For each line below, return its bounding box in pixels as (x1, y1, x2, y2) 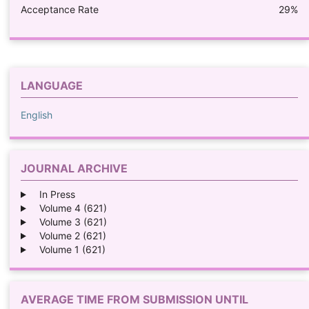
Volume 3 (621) (30, 215, 107, 228)
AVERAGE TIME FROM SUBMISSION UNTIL (20, 292, 248, 306)
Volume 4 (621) (30, 201, 107, 214)
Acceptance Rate (20, 3, 99, 16)
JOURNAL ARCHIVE (20, 161, 128, 175)
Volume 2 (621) (30, 229, 106, 241)
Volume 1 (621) (30, 243, 106, 255)
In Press (30, 188, 75, 200)
